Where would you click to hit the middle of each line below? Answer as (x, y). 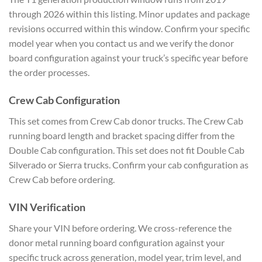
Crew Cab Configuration (64, 100)
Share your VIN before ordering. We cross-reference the (120, 228)
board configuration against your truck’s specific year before (128, 58)
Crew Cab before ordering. (62, 180)
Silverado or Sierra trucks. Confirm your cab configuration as (129, 165)
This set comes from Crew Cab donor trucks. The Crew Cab (126, 121)
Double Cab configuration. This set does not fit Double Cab (127, 150)
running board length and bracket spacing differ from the (122, 136)
